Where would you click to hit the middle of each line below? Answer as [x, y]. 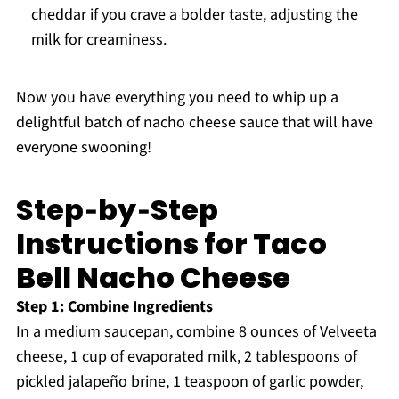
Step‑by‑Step [117, 210]
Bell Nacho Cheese [153, 278]
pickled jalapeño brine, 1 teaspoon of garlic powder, [189, 382]
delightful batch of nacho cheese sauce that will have [194, 123]
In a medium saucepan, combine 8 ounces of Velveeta [196, 332]
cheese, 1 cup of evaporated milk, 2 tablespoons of [186, 357]
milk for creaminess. [98, 40]
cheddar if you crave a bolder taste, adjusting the [194, 15]
